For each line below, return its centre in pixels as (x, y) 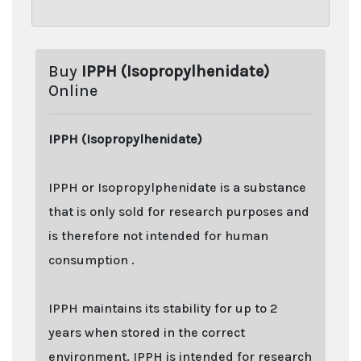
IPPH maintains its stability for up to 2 (163, 308)
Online (73, 90)
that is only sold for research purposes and (179, 211)
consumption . (91, 259)
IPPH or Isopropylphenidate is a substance (177, 187)
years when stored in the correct (147, 332)
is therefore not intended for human (158, 235)
